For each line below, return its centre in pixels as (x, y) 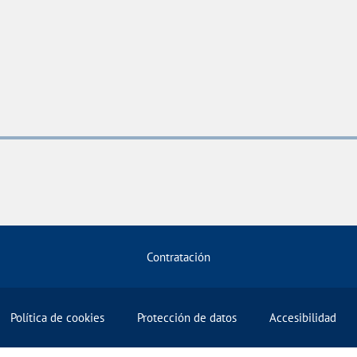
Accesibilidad (302, 317)
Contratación (178, 257)
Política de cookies (58, 317)
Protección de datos (186, 317)
